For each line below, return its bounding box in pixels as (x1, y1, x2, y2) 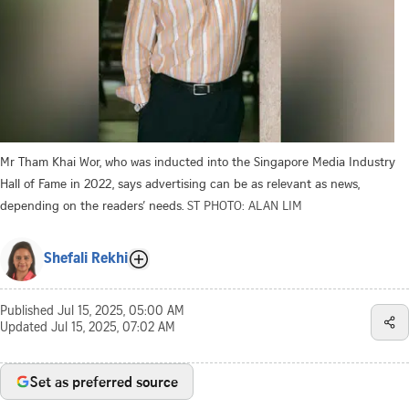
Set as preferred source (30, 371, 178, 392)
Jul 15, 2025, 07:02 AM (51, 321, 175, 335)
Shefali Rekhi (44, 251, 128, 267)
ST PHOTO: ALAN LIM (187, 195, 302, 214)
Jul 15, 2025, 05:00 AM (58, 305, 184, 319)
